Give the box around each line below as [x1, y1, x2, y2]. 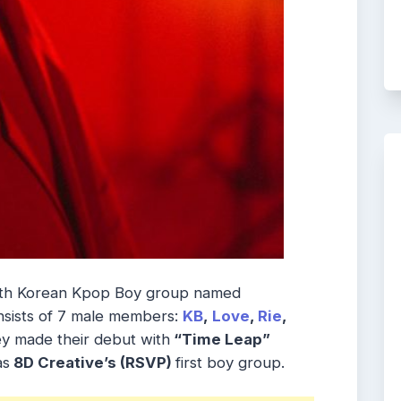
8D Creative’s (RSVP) [10, 354, 175, 372]
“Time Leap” [170, 330, 270, 349]
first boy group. [175, 354, 285, 372]
